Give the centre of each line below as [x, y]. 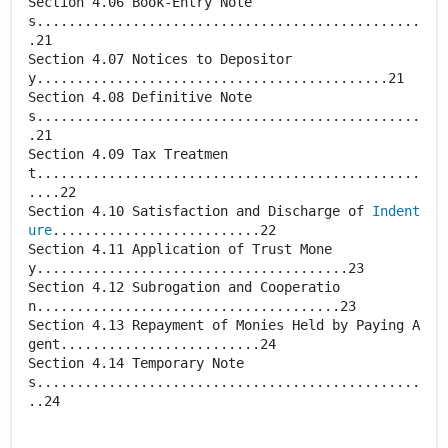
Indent [396, 211]
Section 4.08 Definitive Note [140, 97]
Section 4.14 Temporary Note [136, 363]
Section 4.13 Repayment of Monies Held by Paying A [224, 325]
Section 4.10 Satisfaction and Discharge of [200, 211]
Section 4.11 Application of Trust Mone [180, 249]
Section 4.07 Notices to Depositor [160, 59]
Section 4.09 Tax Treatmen [128, 154]
